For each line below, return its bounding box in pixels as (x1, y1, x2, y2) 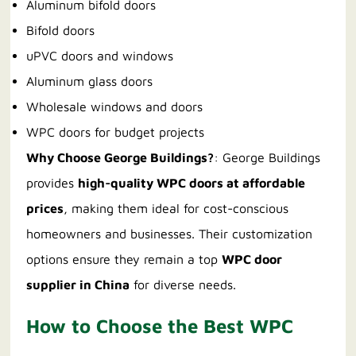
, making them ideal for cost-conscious (64, 201, 289, 216)
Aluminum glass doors (26, 74, 153, 89)
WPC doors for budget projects (26, 125, 205, 140)
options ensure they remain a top (26, 252, 222, 267)
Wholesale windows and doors (26, 99, 203, 114)
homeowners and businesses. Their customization (26, 226, 313, 242)
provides (26, 176, 79, 191)
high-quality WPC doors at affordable (78, 176, 306, 191)
